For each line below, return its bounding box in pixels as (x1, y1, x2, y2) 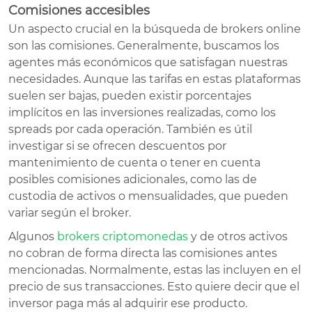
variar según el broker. (8, 205, 131, 219)
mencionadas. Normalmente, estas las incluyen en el (8, 263, 301, 276)
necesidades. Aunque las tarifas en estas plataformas (8, 72, 301, 86)
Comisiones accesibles (8, 2, 150, 18)
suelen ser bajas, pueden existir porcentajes (8, 88, 251, 102)
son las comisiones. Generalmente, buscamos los (8, 38, 279, 52)
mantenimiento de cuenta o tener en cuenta (8, 155, 260, 169)
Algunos (8, 229, 57, 243)
